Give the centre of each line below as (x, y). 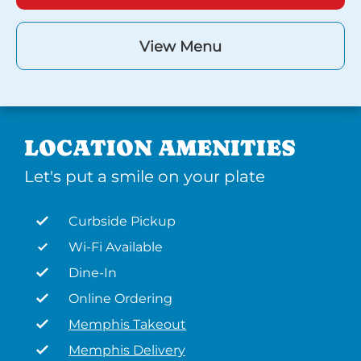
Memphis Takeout (127, 324)
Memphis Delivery (127, 350)
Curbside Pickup (122, 221)
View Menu (180, 47)
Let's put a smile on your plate (145, 176)
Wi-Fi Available (116, 247)
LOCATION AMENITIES (160, 147)
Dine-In (93, 273)
